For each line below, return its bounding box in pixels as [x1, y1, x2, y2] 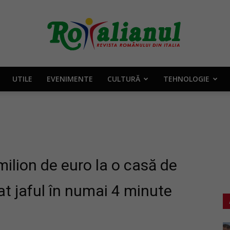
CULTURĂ [107, 74, 140, 84]
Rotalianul [114, 85, 147, 94]
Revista [114, 219, 139, 228]
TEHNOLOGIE [163, 74, 209, 84]
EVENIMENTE [46, 74, 93, 84]
